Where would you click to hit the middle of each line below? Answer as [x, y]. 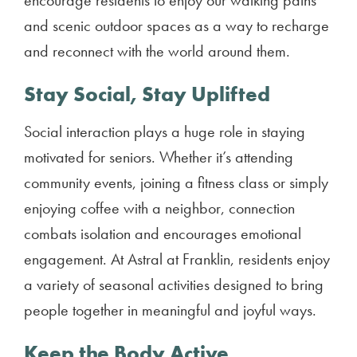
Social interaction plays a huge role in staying [165, 131]
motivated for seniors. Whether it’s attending [159, 157]
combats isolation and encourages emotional [163, 233]
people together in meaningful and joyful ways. [170, 310]
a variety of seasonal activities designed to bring [174, 284]
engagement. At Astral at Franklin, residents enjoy [177, 259]
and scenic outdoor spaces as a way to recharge [177, 25]
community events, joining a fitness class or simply [176, 182]
